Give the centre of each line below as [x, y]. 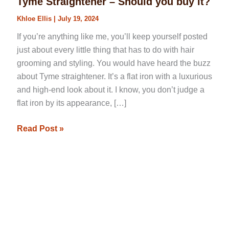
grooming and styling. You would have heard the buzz [113, 63]
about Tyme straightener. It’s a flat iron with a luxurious [114, 76]
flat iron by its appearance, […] [71, 103]
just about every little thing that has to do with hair [105, 50]
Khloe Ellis [35, 18]
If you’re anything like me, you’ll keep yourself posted [112, 36]
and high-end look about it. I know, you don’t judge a [110, 89]
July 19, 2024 [78, 18]
